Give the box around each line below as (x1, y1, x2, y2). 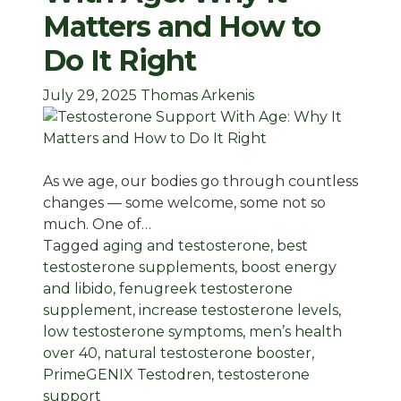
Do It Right (43, 43, 196, 79)
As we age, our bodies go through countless (43, 173, 358, 191)
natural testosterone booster (104, 345, 311, 363)
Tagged (43, 237, 103, 255)
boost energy (241, 259, 337, 277)
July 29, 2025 (43, 87, 137, 105)
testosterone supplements (43, 259, 235, 277)
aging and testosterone (103, 237, 270, 255)
